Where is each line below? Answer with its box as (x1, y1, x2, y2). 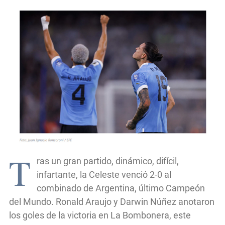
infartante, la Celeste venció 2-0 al (37, 169, 171, 180)
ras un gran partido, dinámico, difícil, (37, 155, 179, 166)
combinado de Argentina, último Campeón (37, 182, 205, 193)
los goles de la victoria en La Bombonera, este (9, 209, 191, 220)
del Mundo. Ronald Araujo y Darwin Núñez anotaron (9, 196, 214, 207)
